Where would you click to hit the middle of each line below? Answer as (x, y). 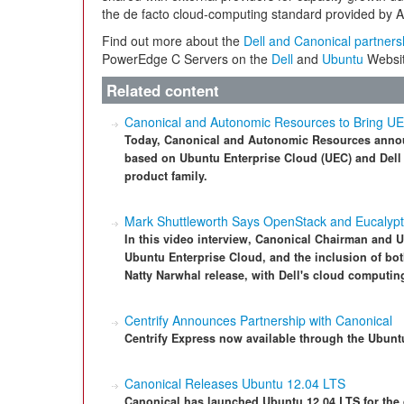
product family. (166, 176)
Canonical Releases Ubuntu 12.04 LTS (235, 383)
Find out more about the (173, 41)
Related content (163, 90)
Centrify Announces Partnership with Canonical (258, 320)
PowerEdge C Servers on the (187, 59)
